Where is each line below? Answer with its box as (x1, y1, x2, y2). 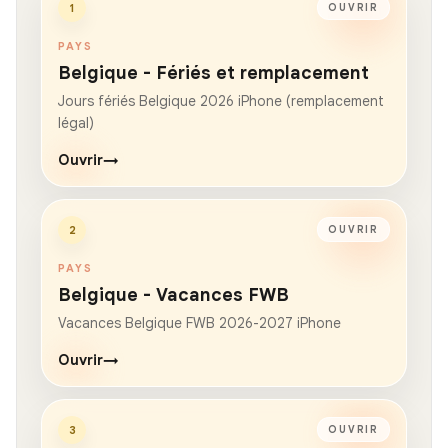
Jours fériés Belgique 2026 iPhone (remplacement (58, 91, 384, 110)
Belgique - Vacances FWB (58, 283, 289, 306)
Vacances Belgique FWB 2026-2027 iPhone (58, 313, 341, 332)
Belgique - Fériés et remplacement (58, 61, 369, 84)
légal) (58, 113, 94, 132)
